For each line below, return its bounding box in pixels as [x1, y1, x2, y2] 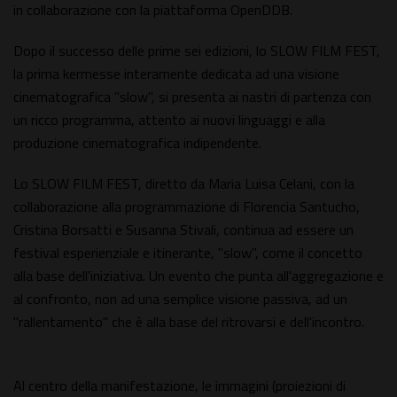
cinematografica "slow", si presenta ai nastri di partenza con [13, 86, 371, 108]
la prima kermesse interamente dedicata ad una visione [13, 63, 339, 85]
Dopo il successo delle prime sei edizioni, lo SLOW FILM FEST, [13, 40, 380, 62]
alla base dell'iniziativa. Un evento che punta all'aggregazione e [13, 265, 384, 287]
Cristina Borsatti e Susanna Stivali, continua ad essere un [13, 219, 354, 241]
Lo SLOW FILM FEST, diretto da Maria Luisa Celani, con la [13, 173, 354, 195]
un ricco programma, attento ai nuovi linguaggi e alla [13, 109, 325, 131]
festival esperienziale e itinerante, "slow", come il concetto [13, 242, 362, 264]
